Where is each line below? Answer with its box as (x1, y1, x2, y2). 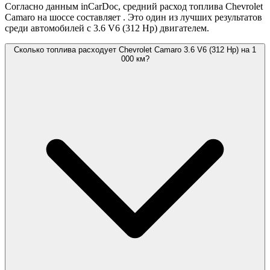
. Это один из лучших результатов (123, 12, 262, 23)
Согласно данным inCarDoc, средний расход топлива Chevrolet (5, 1, 263, 12)
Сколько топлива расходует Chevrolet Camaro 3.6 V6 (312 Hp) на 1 (14, 45, 256, 55)
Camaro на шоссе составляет (5, 12, 123, 23)
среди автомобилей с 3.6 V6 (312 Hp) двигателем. (5, 23, 209, 34)
